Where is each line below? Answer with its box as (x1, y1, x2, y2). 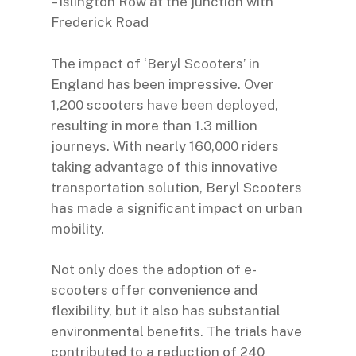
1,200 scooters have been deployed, (51, 96, 278, 113)
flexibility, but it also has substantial (51, 303, 281, 319)
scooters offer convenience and (51, 282, 257, 298)
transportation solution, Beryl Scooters (51, 179, 302, 195)
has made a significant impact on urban (51, 199, 303, 216)
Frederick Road (51, 14, 149, 30)
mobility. (51, 220, 104, 237)
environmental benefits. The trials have (51, 323, 302, 339)
